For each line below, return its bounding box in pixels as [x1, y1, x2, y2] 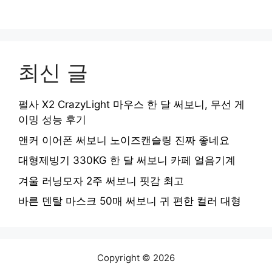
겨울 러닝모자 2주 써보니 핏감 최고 [18, 174, 184, 187]
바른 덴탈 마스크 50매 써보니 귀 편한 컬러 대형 [18, 195, 241, 208]
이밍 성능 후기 [18, 114, 86, 126]
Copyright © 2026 [97, 252, 175, 264]
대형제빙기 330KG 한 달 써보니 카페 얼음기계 [18, 154, 236, 167]
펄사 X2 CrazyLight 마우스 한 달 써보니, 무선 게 [18, 98, 245, 111]
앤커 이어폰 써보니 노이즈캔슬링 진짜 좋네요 [18, 134, 229, 146]
